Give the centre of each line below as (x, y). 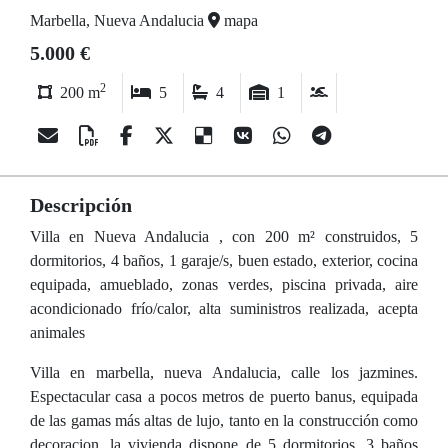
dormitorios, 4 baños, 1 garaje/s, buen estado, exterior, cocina (224, 260)
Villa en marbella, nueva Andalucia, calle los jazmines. (224, 372)
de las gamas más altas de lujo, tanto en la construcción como (224, 420)
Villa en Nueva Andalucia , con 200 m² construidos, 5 (224, 236)
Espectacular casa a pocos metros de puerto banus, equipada (224, 396)
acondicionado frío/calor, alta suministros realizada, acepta (224, 308)
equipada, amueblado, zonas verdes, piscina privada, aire (224, 284)
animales (57, 332)
